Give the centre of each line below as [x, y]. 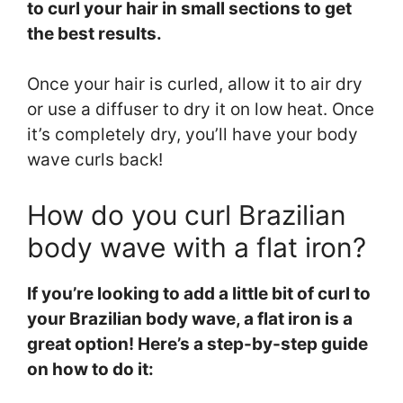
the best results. [94, 34]
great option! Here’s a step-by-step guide [197, 344]
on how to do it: [90, 369]
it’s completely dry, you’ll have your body [193, 135]
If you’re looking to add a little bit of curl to [199, 293]
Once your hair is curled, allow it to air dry [195, 85]
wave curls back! [95, 160]
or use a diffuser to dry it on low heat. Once [201, 110]
